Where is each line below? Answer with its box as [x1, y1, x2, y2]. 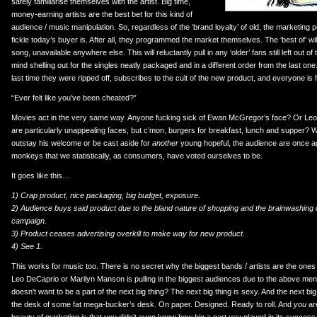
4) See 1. [11, 242, 42, 250]
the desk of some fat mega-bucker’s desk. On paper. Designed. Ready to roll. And [11, 300, 294, 309]
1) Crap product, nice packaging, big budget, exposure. [11, 191, 200, 200]
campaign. [11, 217, 47, 225]
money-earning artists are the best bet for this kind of [11, 10, 192, 18]
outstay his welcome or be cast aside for [11, 139, 152, 147]
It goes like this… [11, 171, 70, 180]
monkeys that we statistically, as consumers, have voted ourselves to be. [11, 151, 263, 160]
